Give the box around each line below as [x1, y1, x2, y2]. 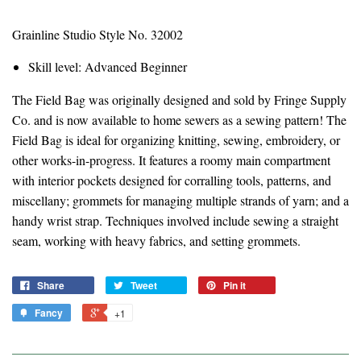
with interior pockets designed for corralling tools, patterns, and [12, 172, 331, 189]
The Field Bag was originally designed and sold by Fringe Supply [12, 91, 346, 109]
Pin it [223, 278, 246, 293]
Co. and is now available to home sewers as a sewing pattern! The [12, 111, 346, 129]
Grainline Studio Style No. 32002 [12, 26, 183, 44]
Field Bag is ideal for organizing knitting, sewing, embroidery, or [12, 131, 340, 149]
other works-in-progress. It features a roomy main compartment [12, 151, 330, 169]
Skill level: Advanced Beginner [28, 58, 187, 76]
